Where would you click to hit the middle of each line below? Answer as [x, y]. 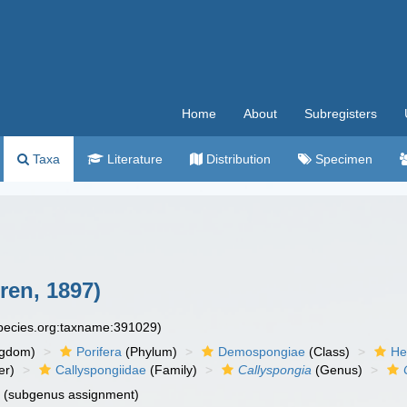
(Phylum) [150, 352]
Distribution [237, 159]
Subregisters [341, 114]
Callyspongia [275, 370]
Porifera [99, 352]
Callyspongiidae [101, 370]
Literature [133, 159]
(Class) [328, 352]
